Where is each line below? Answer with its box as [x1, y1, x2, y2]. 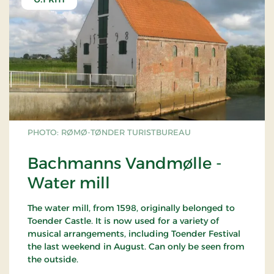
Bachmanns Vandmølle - [28, 153, 222, 173]
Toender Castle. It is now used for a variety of [28, 215, 219, 226]
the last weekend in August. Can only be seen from [28, 240, 245, 252]
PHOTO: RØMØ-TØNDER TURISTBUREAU [28, 127, 191, 137]
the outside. [28, 253, 78, 265]
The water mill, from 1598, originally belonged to [28, 202, 235, 213]
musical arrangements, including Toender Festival [28, 228, 240, 239]
